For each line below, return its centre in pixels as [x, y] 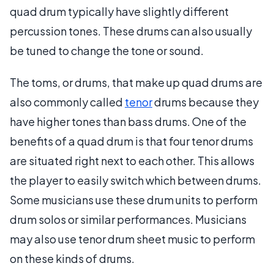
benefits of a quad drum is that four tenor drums [131, 141]
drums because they [206, 102]
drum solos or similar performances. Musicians [128, 219]
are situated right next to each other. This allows [132, 160]
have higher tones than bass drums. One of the [128, 121]
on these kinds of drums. [72, 258]
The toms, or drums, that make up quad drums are [136, 82]
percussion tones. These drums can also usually [131, 31]
